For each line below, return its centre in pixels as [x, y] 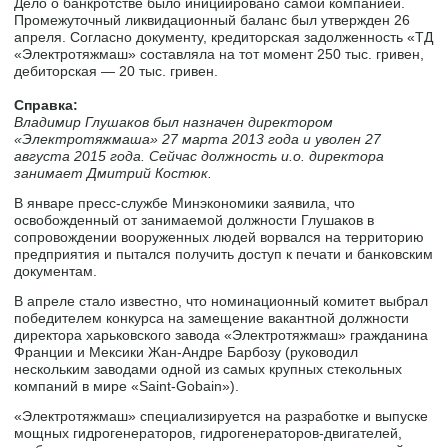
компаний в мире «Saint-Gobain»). [127, 385]
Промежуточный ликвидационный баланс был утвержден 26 [212, 19]
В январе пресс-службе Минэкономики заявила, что [185, 202]
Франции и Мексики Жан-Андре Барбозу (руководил [186, 351]
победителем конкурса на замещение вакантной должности [212, 317]
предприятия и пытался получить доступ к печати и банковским [224, 253]
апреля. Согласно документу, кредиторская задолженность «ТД [224, 36]
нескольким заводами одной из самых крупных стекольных [208, 368]
